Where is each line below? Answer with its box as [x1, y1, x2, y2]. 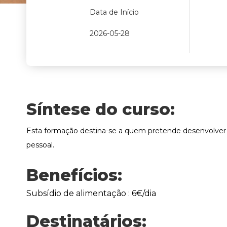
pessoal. [26, 140, 54, 149]
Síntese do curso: [26, 99, 175, 119]
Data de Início [89, 8, 139, 17]
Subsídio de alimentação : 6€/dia [26, 188, 156, 198]
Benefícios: [26, 165, 122, 185]
